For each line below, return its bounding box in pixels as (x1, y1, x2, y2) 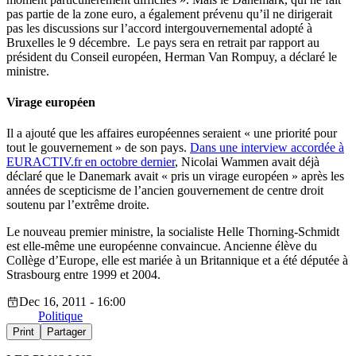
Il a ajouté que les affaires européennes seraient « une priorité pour (6, 126, 337, 141)
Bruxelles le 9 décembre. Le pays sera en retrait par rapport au (6, 35, 319, 49)
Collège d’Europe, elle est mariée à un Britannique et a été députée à (6, 253, 348, 268)
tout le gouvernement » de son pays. (6, 141, 190, 155)
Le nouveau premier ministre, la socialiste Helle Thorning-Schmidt (6, 225, 339, 239)
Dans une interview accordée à (190, 141, 344, 155)
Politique (38, 309, 83, 323)
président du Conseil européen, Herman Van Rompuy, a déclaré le (6, 49, 337, 64)
